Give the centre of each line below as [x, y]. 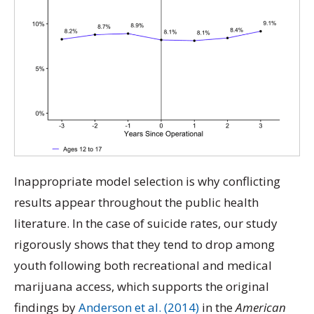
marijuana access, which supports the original [142, 286]
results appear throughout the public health [136, 202]
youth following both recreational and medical [143, 265]
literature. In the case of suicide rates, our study [146, 223]
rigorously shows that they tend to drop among [144, 244]
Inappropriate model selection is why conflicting [147, 181]
